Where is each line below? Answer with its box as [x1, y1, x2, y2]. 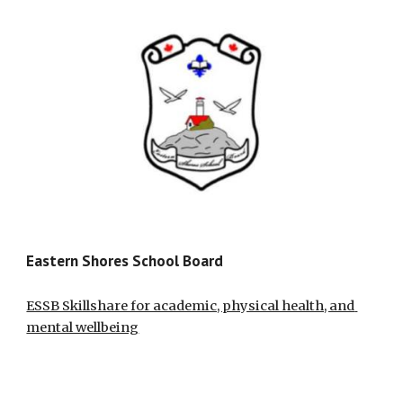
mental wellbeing [26, 319, 139, 336]
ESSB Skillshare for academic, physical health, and [26, 298, 355, 315]
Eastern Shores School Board [26, 250, 224, 272]
